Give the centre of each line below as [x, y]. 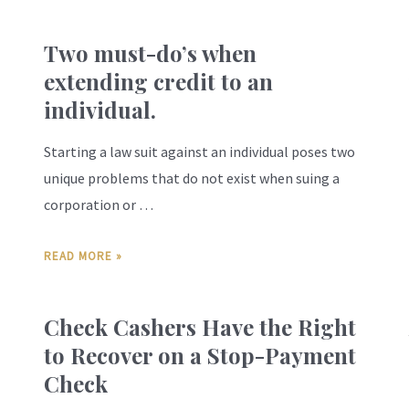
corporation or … [99, 205]
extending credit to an [158, 82]
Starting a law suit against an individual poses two [199, 152]
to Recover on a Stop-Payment [200, 356]
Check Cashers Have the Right [200, 327]
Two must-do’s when [150, 53]
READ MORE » [83, 257]
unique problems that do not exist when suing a [192, 178]
